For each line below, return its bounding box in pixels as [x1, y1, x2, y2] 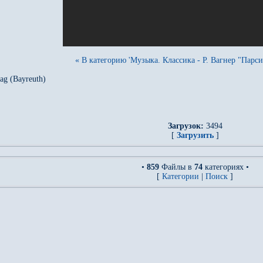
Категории [162, 172, 199, 181]
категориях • [202, 163, 249, 171]
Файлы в [159, 163, 194, 171]
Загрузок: [167, 122, 204, 130]
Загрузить [176, 131, 214, 140]
